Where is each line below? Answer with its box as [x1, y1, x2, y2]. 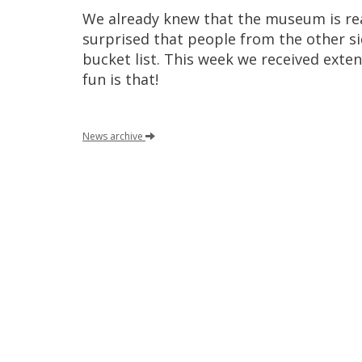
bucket [82, 49, 131, 69]
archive [110, 129, 143, 143]
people [187, 29, 236, 48]
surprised [82, 29, 149, 48]
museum [265, 9, 326, 28]
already [108, 9, 159, 28]
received [261, 49, 319, 69]
